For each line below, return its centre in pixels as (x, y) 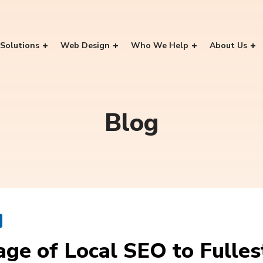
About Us (228, 45)
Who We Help (160, 45)
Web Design (85, 45)
